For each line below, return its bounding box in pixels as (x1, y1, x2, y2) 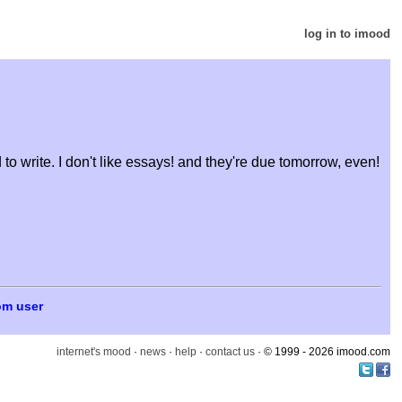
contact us (205, 345, 255, 358)
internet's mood (57, 345, 131, 358)
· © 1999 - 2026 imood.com (255, 345, 390, 358)
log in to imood (304, 26, 390, 40)
